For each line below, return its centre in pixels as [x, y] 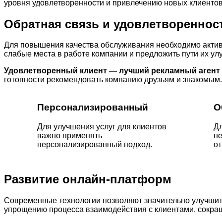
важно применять [70, 136]
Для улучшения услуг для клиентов [102, 127]
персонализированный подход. [95, 145]
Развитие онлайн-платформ [88, 179]
